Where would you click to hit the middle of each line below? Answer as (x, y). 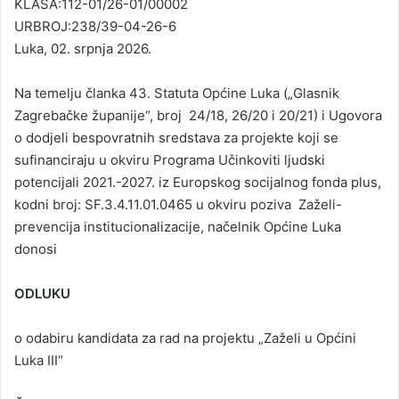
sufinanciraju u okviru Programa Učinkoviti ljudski (170, 160)
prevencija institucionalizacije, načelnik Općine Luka (178, 227)
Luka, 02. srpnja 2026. (83, 49)
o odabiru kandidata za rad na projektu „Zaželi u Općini (185, 338)
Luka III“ (39, 361)
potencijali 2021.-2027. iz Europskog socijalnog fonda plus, (198, 183)
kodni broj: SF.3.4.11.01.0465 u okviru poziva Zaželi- (178, 205)
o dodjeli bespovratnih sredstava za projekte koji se (176, 138)
